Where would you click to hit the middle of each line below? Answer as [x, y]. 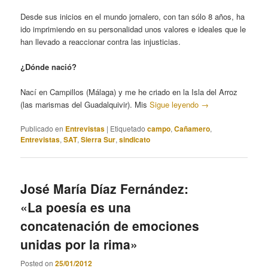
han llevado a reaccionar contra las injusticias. [101, 41]
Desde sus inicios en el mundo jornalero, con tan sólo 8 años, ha [133, 16]
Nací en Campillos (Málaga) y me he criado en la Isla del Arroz [129, 92]
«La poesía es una [76, 207]
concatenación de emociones [110, 226]
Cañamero [192, 129]
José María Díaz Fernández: [105, 189]
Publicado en [42, 129]
